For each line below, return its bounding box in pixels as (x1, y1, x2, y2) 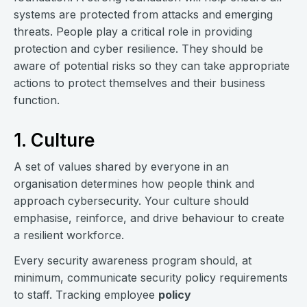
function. (14, 93, 60, 107)
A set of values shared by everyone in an (14, 160, 229, 173)
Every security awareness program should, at (14, 254, 251, 267)
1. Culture (14, 130, 95, 151)
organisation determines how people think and (14, 177, 254, 191)
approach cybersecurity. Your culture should (14, 194, 249, 208)
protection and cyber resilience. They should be (14, 42, 263, 56)
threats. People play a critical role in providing (14, 25, 252, 38)
